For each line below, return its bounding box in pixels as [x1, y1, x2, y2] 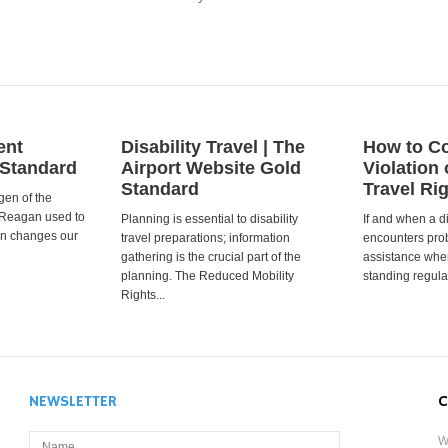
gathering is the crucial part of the [121, 250, 301, 264]
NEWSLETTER [28, 392, 117, 412]
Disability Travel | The [121, 137, 305, 157]
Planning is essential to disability [121, 212, 298, 226]
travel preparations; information [121, 231, 290, 245]
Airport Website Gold [121, 158, 301, 178]
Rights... [121, 288, 165, 302]
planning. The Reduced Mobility [121, 269, 294, 283]
